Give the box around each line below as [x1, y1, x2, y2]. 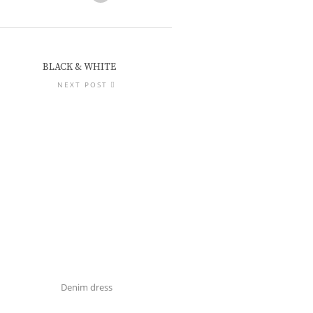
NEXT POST [57, 80, 108, 89]
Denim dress [60, 281, 112, 293]
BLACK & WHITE [43, 61, 116, 73]
